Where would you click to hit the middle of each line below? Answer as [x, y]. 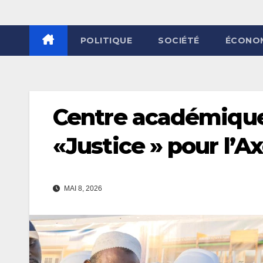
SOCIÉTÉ [179, 40]
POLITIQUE [106, 40]
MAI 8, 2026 [82, 189]
